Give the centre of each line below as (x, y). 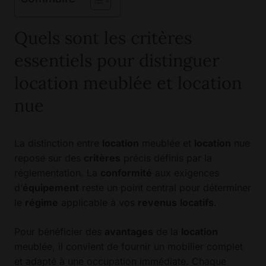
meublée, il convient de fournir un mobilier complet (129, 247)
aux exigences (186, 173)
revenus (157, 203)
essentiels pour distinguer (117, 61)
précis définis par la (166, 158)
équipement (51, 188)
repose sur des (49, 158)
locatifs (197, 203)
